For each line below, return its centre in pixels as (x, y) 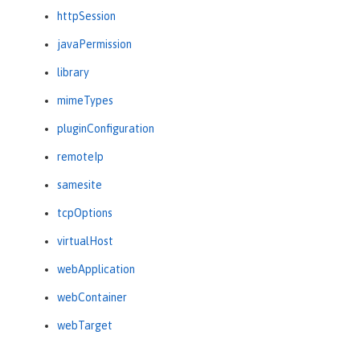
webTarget (85, 326)
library (73, 73)
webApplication (96, 270)
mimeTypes (85, 101)
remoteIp (80, 157)
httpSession (86, 16)
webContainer (92, 298)
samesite (80, 185)
